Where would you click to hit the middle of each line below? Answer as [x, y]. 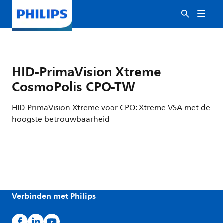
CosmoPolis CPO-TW [74, 86]
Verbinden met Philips [54, 196]
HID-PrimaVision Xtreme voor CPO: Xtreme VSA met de [111, 108]
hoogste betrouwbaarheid [61, 119]
